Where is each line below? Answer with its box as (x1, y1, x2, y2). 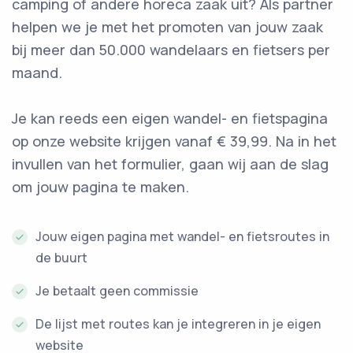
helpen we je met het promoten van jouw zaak (12, 17, 323, 36)
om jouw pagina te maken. (12, 177, 189, 196)
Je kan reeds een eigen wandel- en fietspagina (12, 109, 328, 128)
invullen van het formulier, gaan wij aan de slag (12, 154, 329, 173)
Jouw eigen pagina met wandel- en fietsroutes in (35, 228, 329, 245)
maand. (12, 63, 62, 82)
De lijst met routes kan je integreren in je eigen (35, 315, 321, 333)
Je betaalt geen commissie (35, 282, 199, 299)
